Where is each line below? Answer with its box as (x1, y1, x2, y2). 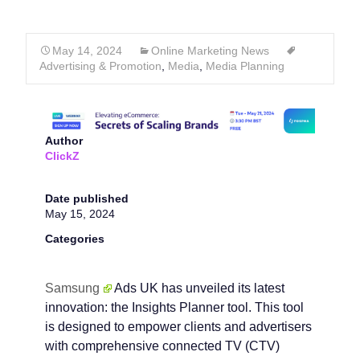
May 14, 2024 (52, 44, 122, 57)
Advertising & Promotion (39, 59, 162, 72)
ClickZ (45, 149, 80, 163)
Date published (45, 192, 129, 206)
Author (45, 134, 83, 148)
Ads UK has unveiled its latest (111, 281, 284, 296)
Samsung (45, 281, 100, 296)
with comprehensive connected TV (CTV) (45, 339, 280, 354)
